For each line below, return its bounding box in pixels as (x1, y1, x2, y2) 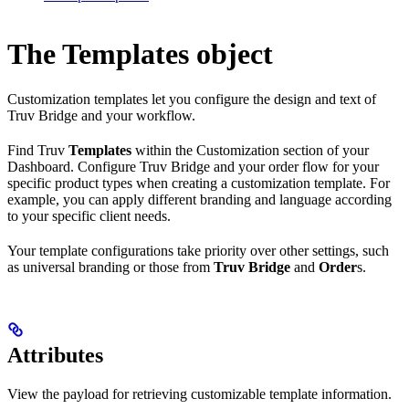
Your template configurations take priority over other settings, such (7, 242, 389, 258)
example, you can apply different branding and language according (7, 191, 392, 207)
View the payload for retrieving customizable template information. (7, 385, 392, 402)
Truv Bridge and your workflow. (7, 107, 195, 123)
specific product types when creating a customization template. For (7, 174, 390, 191)
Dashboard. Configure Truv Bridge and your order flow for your (7, 158, 379, 174)
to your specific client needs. (7, 207, 171, 224)
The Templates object (7, 37, 273, 71)
